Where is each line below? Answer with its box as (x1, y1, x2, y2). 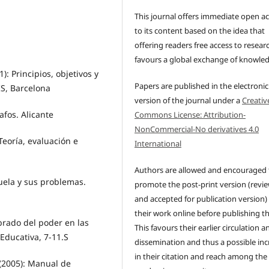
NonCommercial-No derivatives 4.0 (134, 124, 259, 135)
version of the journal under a (134, 95, 243, 106)
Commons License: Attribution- (134, 109, 246, 121)
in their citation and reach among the (134, 251, 268, 262)
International (134, 138, 182, 150)
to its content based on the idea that (134, 25, 265, 37)
